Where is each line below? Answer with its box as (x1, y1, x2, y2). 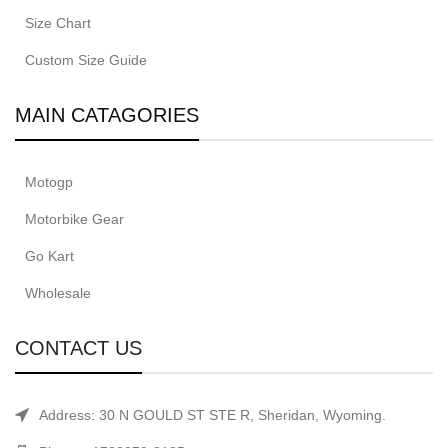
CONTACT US (15, 337, 142, 360)
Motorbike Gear (25, 211, 124, 228)
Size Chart (25, 15, 91, 32)
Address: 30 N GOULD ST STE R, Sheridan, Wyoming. (39, 407, 386, 424)
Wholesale (25, 285, 91, 302)
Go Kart (25, 248, 74, 265)
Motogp (25, 174, 73, 191)
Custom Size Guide (25, 52, 147, 69)
